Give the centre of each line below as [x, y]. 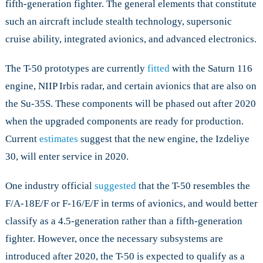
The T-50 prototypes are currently [76, 69]
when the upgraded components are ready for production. [124, 122]
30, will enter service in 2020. [67, 157]
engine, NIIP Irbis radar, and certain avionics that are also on [131, 86]
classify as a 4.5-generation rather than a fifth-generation [124, 221]
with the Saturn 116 [211, 69]
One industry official [50, 186]
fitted [158, 69]
